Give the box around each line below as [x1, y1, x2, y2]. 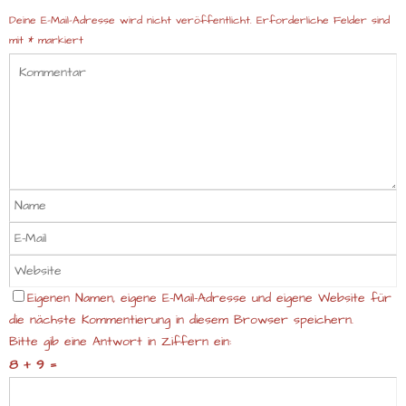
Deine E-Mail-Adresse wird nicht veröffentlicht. [9, 13, 252, 29]
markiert [34, 33, 83, 49]
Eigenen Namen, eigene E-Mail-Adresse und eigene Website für [27, 288, 391, 307]
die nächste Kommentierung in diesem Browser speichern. [9, 310, 353, 329]
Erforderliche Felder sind [256, 13, 390, 29]
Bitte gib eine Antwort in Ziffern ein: [9, 332, 231, 351]
